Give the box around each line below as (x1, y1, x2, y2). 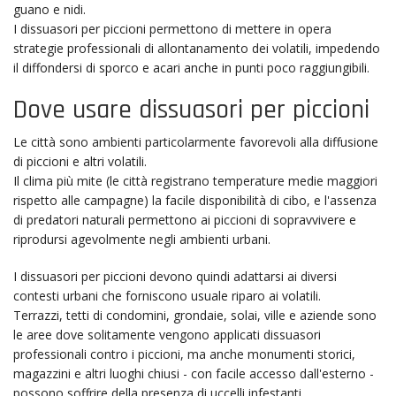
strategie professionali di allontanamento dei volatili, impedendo (13, 40, 380, 57)
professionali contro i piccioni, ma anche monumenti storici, (13, 345, 355, 362)
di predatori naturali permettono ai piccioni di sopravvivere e (13, 210, 356, 228)
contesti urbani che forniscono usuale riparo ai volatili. (13, 286, 321, 304)
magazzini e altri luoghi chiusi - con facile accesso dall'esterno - (13, 364, 374, 382)
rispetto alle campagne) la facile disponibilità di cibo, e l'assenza (13, 191, 377, 209)
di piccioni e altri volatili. (13, 152, 147, 170)
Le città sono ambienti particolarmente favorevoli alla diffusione (13, 133, 378, 150)
